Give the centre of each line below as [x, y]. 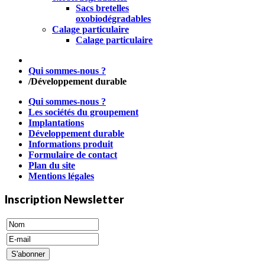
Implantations [56, 123]
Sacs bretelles [102, 8]
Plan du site [52, 165]
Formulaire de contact [73, 155]
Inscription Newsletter [64, 199]
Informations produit [71, 144]
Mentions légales [61, 176]
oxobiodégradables [113, 19]
